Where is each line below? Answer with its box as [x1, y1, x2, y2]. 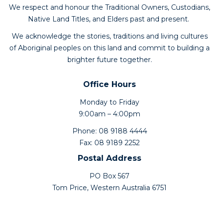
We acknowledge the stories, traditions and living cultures [11, 31, 208, 41]
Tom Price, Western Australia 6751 [52, 183, 167, 192]
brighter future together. [67, 55, 152, 64]
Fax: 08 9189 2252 [79, 138, 140, 147]
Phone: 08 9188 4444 [72, 126, 147, 135]
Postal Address [78, 153, 141, 163]
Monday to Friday [80, 97, 139, 107]
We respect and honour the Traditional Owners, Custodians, [9, 2, 210, 12]
